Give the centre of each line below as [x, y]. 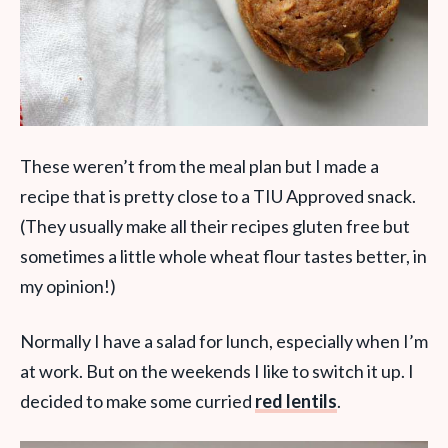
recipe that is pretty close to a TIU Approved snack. [218, 195]
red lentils [296, 400]
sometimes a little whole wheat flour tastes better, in [223, 255]
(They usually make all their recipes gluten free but [215, 225]
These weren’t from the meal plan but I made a [199, 165]
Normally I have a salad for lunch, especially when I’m [224, 340]
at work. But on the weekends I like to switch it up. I [217, 370]
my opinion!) [68, 285]
